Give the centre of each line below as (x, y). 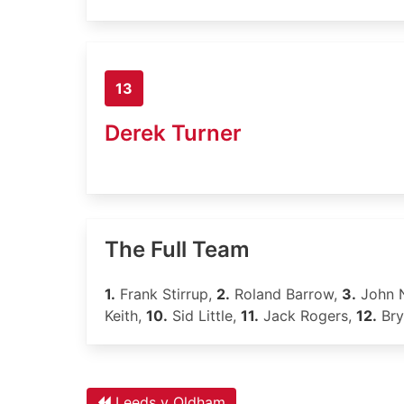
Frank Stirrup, (166, 294)
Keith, (125, 316)
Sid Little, (204, 316)
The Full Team (177, 249)
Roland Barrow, (286, 294)
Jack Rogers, (308, 316)
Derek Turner (173, 133)
